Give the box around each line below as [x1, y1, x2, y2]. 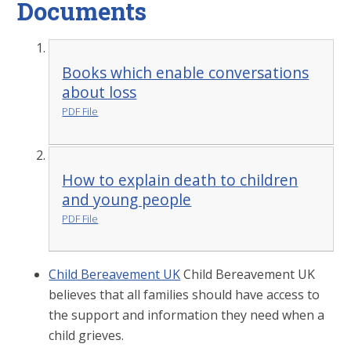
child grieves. [49, 327, 125, 345]
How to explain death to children [62, 168, 299, 190]
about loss [62, 81, 137, 103]
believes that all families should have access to [49, 286, 320, 304]
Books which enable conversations [62, 62, 309, 84]
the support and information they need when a [49, 306, 325, 324]
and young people [62, 188, 192, 210]
